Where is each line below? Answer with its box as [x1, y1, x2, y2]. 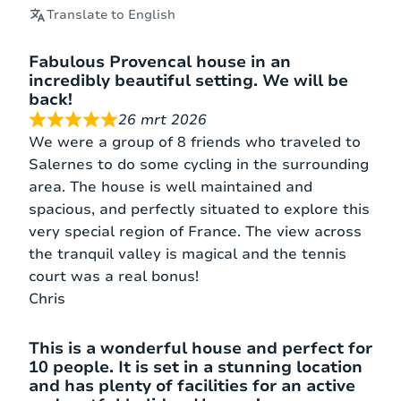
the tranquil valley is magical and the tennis [29, 243, 346, 264]
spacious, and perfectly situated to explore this [29, 199, 370, 219]
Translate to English [47, 5, 175, 23]
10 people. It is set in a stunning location [29, 355, 363, 378]
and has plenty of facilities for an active [29, 374, 355, 397]
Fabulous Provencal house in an [29, 50, 291, 73]
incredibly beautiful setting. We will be [29, 69, 348, 91]
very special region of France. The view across [29, 221, 362, 242]
